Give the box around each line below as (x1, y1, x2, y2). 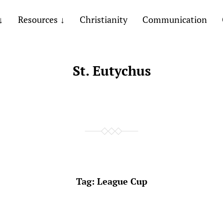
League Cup (97, 175, 147, 187)
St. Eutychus (72, 62, 151, 80)
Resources (17, 13, 58, 25)
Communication (142, 13, 207, 25)
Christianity (79, 13, 127, 25)
